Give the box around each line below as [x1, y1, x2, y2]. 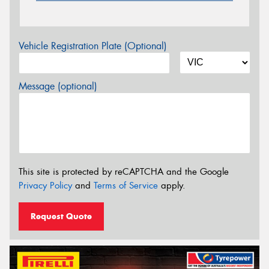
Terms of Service [94, 179, 158, 192]
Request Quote [31, 211, 92, 222]
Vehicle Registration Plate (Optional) [19, 40, 167, 52]
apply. [158, 179, 186, 192]
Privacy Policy [19, 179, 72, 192]
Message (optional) [19, 80, 97, 92]
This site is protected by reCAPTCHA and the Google [19, 165, 229, 178]
